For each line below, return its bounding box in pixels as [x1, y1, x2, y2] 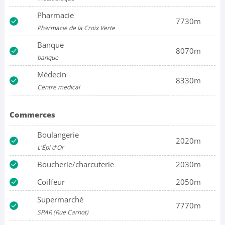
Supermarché [37, 194, 83, 205]
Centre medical [37, 83, 80, 92]
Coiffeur [37, 177, 65, 187]
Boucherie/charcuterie [37, 159, 114, 170]
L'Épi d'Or [37, 143, 64, 152]
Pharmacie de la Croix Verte [37, 24, 115, 33]
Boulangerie [37, 130, 79, 140]
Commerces [9, 109, 55, 120]
